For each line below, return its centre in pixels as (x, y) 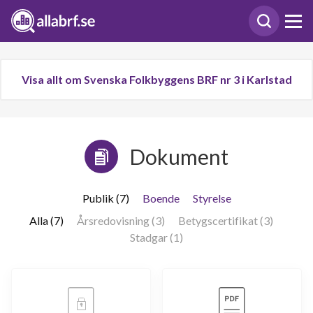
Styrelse (212, 198)
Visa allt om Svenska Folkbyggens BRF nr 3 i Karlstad (156, 79)
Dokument (179, 156)
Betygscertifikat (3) (225, 220)
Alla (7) (46, 220)
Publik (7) (105, 198)
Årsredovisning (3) (121, 220)
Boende (161, 198)
